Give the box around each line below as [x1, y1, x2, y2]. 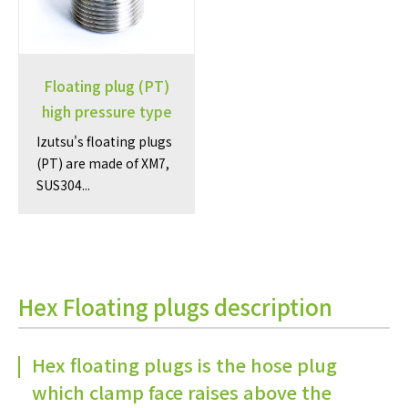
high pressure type [41, 99, 172, 122]
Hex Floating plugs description [18, 290, 332, 322]
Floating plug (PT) [44, 74, 169, 97]
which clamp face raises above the [32, 379, 331, 406]
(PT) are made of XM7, [36, 153, 169, 172]
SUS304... [36, 175, 90, 194]
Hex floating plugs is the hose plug [32, 352, 337, 379]
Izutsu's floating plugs [36, 131, 172, 150]
